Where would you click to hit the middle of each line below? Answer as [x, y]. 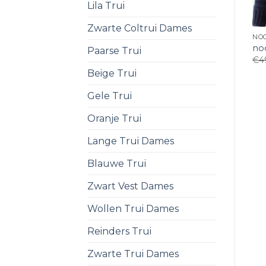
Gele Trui [110, 96]
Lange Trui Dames [131, 141]
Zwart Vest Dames [130, 186]
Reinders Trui [119, 231]
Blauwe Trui [117, 163]
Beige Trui [112, 73]
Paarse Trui [114, 50]
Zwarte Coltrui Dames [140, 28]
